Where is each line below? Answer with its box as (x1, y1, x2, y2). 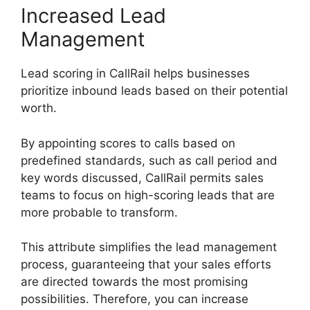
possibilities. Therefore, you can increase (21, 292, 248, 307)
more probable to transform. (21, 205, 178, 219)
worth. (21, 101, 57, 116)
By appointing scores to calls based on (21, 136, 235, 150)
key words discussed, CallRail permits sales (21, 170, 264, 185)
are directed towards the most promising (21, 275, 248, 289)
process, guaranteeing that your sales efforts (21, 257, 271, 272)
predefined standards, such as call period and (21, 153, 277, 167)
